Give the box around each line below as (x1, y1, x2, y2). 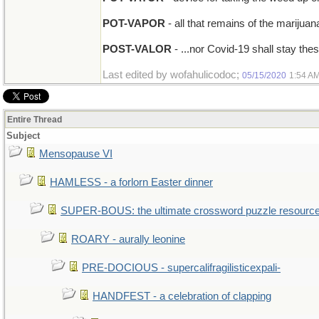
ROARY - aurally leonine (71, 234, 185, 245)
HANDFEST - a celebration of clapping (93, 291, 271, 302)
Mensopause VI (39, 148, 113, 159)
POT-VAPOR (103, 18, 165, 29)
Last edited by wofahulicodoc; (103, 69, 242, 80)
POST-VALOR (103, 43, 172, 55)
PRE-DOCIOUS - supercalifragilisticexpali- (82, 262, 281, 273)
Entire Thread (7, 115, 62, 125)
